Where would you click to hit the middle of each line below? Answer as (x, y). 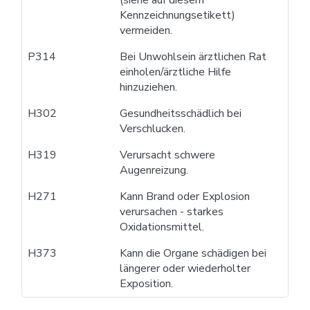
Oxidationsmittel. (162, 227)
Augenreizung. (154, 170)
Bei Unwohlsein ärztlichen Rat (193, 56)
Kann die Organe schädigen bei (193, 253)
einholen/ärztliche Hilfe (176, 72)
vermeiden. (146, 30)
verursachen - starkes (172, 211)
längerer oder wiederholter (185, 268)
